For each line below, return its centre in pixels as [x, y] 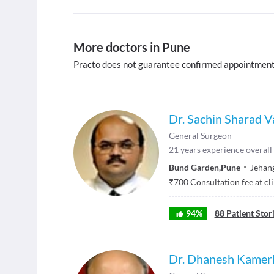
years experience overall [226, 149]
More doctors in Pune [132, 47]
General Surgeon [200, 135]
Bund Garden [194, 167]
